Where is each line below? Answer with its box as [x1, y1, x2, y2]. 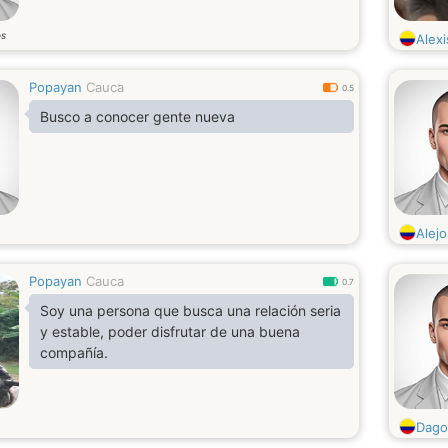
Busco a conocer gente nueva [40, 108, 235, 125]
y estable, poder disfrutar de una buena [40, 323, 300, 340]
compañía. [40, 344, 108, 361]
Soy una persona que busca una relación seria [40, 302, 341, 319]
